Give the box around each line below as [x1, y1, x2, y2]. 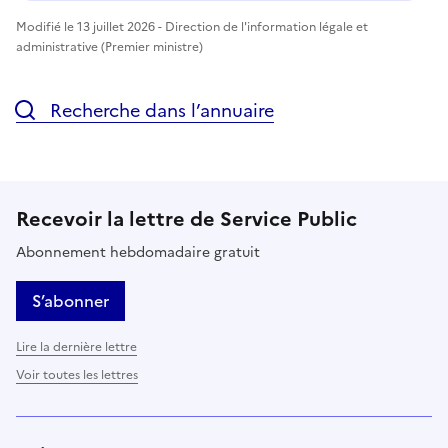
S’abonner [32, 288, 109, 313]
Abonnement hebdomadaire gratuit [16, 241, 260, 263]
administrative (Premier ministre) [16, 37, 203, 56]
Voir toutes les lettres [16, 365, 138, 384]
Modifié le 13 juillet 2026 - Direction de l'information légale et [16, 17, 368, 36]
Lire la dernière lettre [16, 337, 137, 356]
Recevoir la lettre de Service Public [16, 203, 357, 234]
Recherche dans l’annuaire [45, 96, 274, 124]
